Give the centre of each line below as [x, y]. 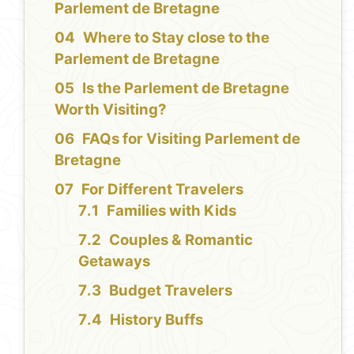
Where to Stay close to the [177, 38]
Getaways [115, 262]
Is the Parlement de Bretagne [186, 88]
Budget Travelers [171, 291]
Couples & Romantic [181, 240]
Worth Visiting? [111, 110]
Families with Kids [172, 211]
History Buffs [157, 320]
